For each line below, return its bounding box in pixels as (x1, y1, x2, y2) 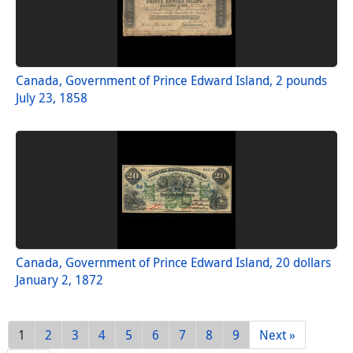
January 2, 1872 (16, 270, 103, 288)
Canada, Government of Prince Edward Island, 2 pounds (16, 71, 327, 89)
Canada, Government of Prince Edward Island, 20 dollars (16, 253, 331, 271)
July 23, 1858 (16, 88, 87, 106)
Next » (259, 325, 295, 344)
